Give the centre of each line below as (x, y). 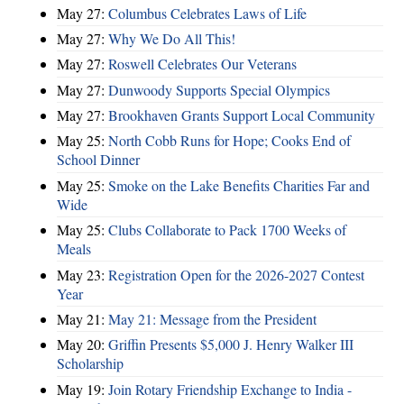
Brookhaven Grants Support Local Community (242, 115)
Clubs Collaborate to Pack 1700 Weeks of (227, 230)
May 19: (83, 389)
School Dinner (98, 160)
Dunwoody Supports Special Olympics (219, 89)
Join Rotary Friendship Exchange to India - (230, 389)
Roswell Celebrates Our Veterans (202, 64)
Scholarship (90, 363)
